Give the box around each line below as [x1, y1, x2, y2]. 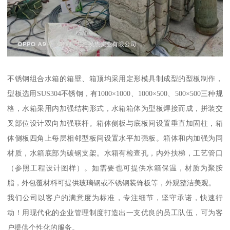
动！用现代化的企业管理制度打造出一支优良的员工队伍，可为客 [7, 208, 223, 217]
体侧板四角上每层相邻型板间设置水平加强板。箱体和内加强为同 [7, 134, 223, 142]
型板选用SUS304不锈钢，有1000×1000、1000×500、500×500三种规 [7, 89, 223, 98]
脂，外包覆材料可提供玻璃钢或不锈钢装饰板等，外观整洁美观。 [7, 179, 216, 187]
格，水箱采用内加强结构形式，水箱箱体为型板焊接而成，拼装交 [7, 104, 223, 112]
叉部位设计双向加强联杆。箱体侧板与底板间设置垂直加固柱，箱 [7, 119, 223, 127]
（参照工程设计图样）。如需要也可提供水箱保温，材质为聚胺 [7, 164, 223, 172]
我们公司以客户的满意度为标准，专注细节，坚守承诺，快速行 [7, 194, 223, 202]
